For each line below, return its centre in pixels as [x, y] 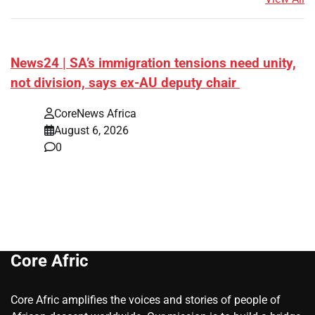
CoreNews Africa [95, 114]
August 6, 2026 [91, 131]
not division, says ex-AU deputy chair [125, 83]
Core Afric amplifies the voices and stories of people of [146, 300]
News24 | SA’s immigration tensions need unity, [153, 63]
